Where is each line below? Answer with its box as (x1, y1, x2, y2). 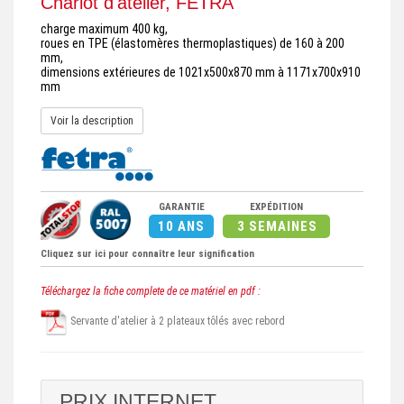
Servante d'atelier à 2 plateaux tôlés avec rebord (68, 315, 285, 328)
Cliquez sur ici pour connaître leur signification (41, 248, 254, 261)
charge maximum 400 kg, (41, 22, 168, 37)
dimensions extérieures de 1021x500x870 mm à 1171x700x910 (41, 65, 361, 80)
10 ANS (158, 218, 206, 235)
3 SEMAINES (237, 218, 318, 235)
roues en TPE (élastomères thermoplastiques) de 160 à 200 (41, 36, 344, 51)
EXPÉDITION (250, 201, 304, 214)
